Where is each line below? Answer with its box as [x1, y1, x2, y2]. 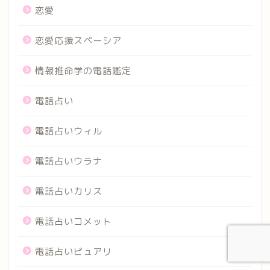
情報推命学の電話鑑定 [35, 64, 131, 78]
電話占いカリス [35, 185, 102, 198]
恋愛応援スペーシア [35, 34, 122, 48]
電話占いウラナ [35, 155, 102, 168]
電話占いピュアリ [35, 245, 112, 259]
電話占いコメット [35, 215, 112, 228]
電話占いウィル [35, 125, 102, 138]
